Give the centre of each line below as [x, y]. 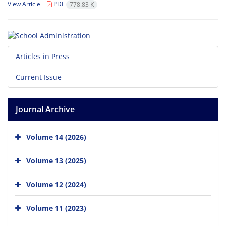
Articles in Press [43, 56]
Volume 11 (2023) [56, 208]
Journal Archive [45, 109]
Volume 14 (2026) [56, 137]
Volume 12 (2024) [56, 184]
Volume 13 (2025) [56, 160]
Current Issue [39, 77]
